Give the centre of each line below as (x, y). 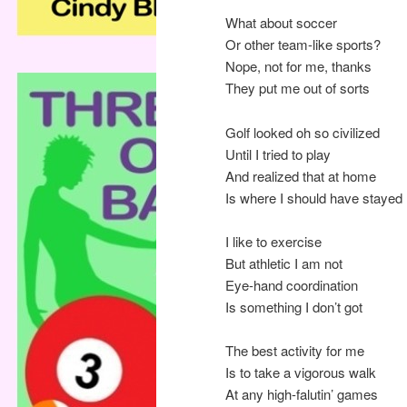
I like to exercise (273, 242)
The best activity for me (295, 351)
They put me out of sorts (298, 88)
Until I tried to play (278, 154)
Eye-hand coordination (292, 285)
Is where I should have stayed (314, 197)
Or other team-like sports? (303, 45)
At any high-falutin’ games (302, 394)
